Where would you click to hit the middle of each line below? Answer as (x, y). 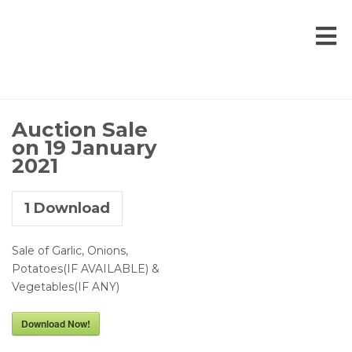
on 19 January (84, 148)
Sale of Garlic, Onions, (70, 251)
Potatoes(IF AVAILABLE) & (86, 269)
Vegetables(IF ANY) (66, 287)
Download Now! (56, 324)
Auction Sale (80, 130)
